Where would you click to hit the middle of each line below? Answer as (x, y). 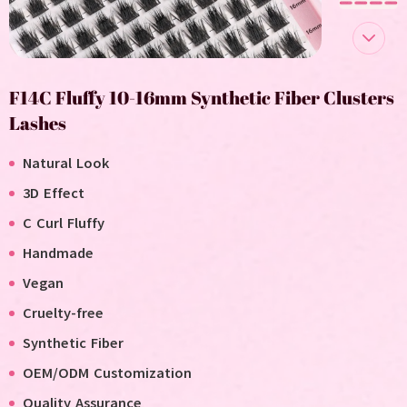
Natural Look (66, 164)
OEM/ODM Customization (107, 373)
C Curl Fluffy (64, 223)
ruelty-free (68, 313)
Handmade (58, 253)
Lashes (38, 123)
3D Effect (54, 194)
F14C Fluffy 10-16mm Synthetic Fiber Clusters (202, 98)
